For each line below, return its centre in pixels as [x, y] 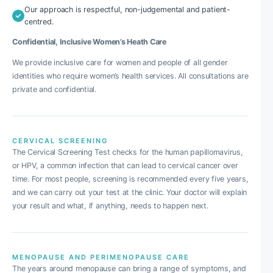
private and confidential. [55, 89]
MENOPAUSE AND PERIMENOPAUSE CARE [101, 257]
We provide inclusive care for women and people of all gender [120, 62]
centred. [39, 22]
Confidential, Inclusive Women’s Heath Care [89, 42]
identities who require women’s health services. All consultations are [130, 76]
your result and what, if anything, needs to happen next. [110, 206]
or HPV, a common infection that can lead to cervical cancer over [125, 165]
